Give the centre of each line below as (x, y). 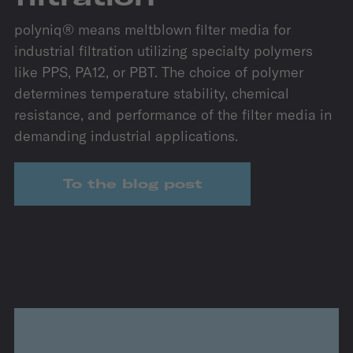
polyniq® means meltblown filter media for (152, 29)
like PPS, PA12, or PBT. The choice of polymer (159, 72)
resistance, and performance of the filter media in (173, 114)
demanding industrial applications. (126, 136)
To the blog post (132, 183)
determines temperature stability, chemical (152, 93)
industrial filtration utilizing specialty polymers (163, 50)
